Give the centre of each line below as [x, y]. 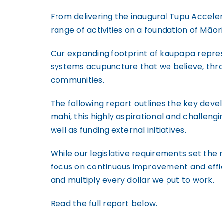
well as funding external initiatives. [118, 130]
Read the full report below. [104, 203]
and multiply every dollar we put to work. [132, 180]
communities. [77, 80]
